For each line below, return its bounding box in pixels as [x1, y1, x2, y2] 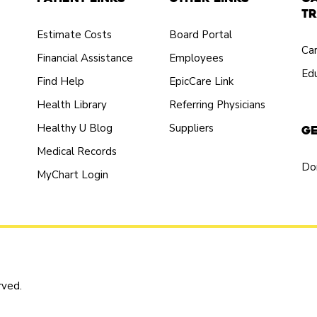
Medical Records [36, 144, 117, 158]
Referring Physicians [168, 98, 265, 112]
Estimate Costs [36, 28, 112, 42]
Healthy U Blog [36, 121, 113, 135]
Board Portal [168, 28, 232, 42]
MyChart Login [36, 168, 108, 182]
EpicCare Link [168, 74, 234, 88]
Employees [168, 51, 224, 65]
